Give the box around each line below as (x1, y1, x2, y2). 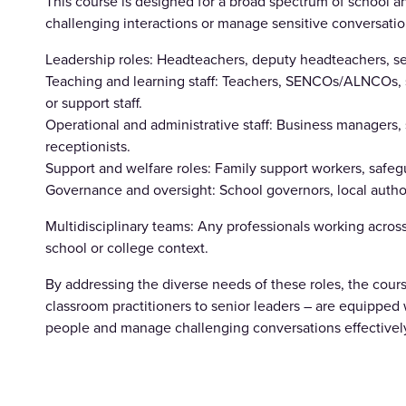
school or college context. (45, 237, 209, 257)
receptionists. (45, 135, 131, 156)
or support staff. (45, 92, 143, 112)
